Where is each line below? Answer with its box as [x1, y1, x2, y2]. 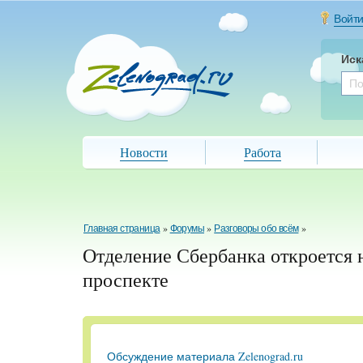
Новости [120, 143, 168, 160]
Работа [244, 143, 281, 160]
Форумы [169, 221, 205, 234]
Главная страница [83, 221, 160, 234]
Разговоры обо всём [214, 221, 299, 234]
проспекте [83, 267, 169, 293]
